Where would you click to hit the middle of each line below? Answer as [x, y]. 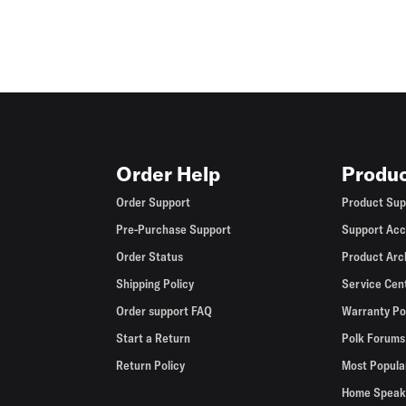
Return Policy [151, 365]
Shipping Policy [155, 284]
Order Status [150, 256]
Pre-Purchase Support [174, 229]
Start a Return [154, 338]
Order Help [169, 174]
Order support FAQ [164, 311]
